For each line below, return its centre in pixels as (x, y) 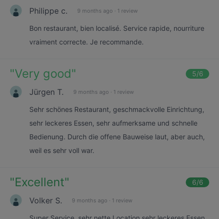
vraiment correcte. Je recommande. (87, 42)
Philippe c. (48, 11)
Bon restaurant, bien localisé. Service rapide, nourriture (117, 28)
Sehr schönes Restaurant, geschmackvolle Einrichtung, (117, 109)
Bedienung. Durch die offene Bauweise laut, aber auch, (117, 137)
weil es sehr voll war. (62, 150)
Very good (43, 74)
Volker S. (46, 200)
